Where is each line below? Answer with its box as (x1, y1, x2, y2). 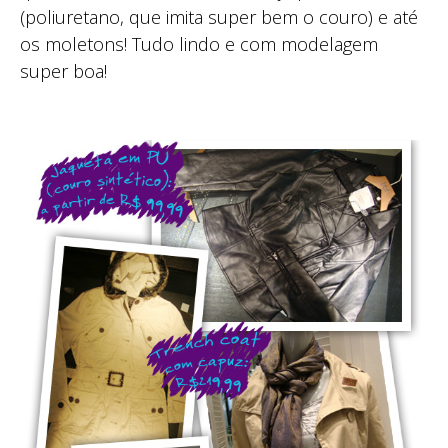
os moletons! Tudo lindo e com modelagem (20, 31, 378, 56)
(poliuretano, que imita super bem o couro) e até (20, 4, 418, 29)
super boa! (20, 58, 107, 83)
